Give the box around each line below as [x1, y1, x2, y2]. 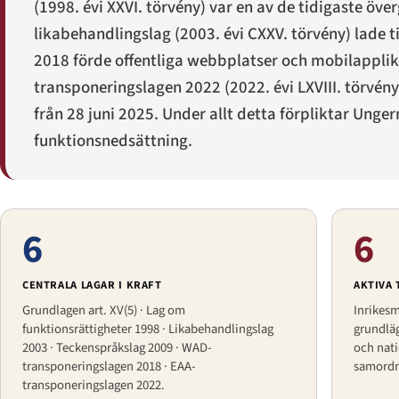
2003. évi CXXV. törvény [180, 21, 346, 46]
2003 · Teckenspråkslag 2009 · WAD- [22, 338, 212, 357]
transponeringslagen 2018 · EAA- [22, 356, 196, 376]
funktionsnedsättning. [34, 128, 192, 153]
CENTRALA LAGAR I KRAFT [22, 276, 162, 293]
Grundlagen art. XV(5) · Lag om [22, 300, 185, 320]
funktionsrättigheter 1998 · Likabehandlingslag [22, 319, 273, 338]
